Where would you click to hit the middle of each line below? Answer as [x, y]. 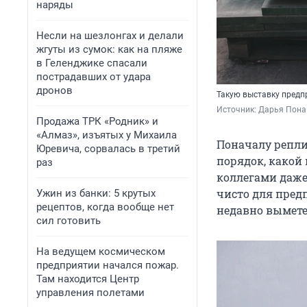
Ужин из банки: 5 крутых [96, 193]
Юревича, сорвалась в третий [108, 149]
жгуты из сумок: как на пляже [109, 49]
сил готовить [69, 221]
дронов [54, 90]
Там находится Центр [88, 279]
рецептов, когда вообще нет [105, 207]
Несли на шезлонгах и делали [110, 36]
